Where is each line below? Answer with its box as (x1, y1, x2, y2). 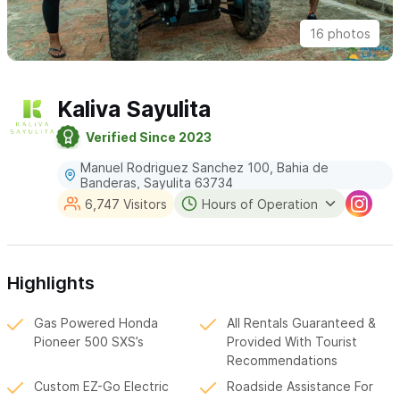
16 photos (309, 26, 371, 42)
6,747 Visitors (84, 196, 167, 212)
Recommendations (227, 353, 337, 369)
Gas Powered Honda (34, 315, 158, 331)
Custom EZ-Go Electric (34, 379, 169, 395)
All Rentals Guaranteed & (227, 315, 376, 331)
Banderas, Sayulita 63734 (80, 175, 234, 191)
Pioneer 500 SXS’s (34, 334, 144, 350)
